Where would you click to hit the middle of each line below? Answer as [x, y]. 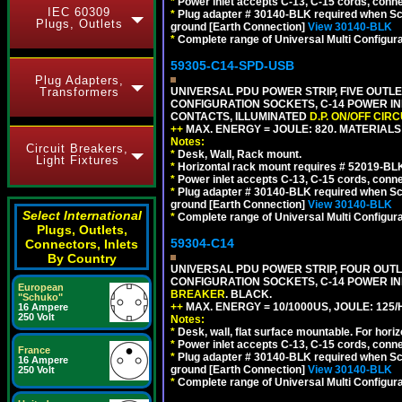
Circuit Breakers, [77, 149]
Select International [82, 215]
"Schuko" [40, 297]
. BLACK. [249, 294]
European [41, 287]
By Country [82, 258]
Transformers [79, 92]
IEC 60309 [79, 12]
